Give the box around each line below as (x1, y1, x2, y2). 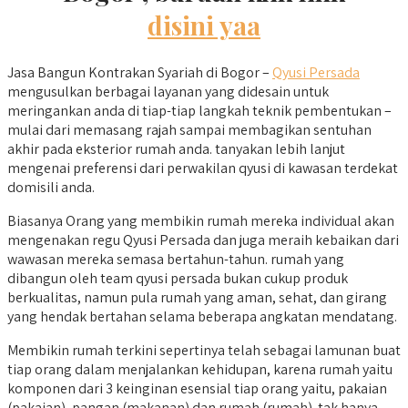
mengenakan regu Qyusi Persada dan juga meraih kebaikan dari (7, 230, 399, 250)
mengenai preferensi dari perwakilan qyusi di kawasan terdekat (7, 158, 398, 178)
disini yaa (148, 7, 260, 42)
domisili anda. (7, 178, 95, 198)
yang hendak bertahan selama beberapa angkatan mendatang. (7, 307, 397, 327)
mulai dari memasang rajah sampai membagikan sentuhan (7, 120, 372, 140)
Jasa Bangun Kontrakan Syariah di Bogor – (7, 63, 272, 83)
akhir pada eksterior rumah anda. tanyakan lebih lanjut (7, 139, 345, 159)
